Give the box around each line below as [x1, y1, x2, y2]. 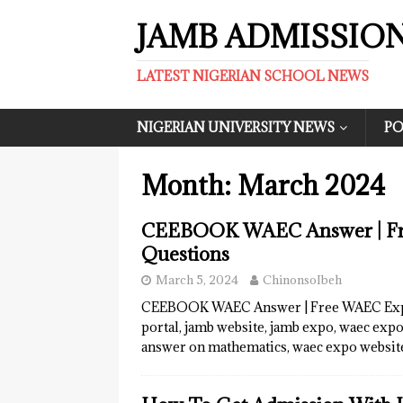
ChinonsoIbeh [263, 272, 342, 288]
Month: [141, 168, 237, 202]
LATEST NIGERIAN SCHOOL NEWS [137, 67, 369, 85]
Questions [141, 242, 229, 266]
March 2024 [237, 168, 386, 202]
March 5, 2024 [156, 272, 238, 288]
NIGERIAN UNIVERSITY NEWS [137, 119, 335, 136]
